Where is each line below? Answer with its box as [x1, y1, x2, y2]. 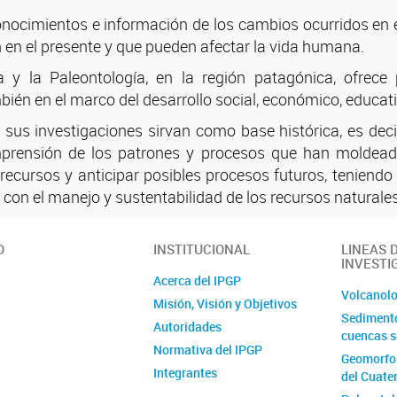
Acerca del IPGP [153, 271, 242, 289]
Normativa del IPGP [153, 340, 263, 358]
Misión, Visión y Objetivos [153, 294, 298, 312]
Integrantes [153, 363, 218, 381]
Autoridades [153, 317, 222, 335]
